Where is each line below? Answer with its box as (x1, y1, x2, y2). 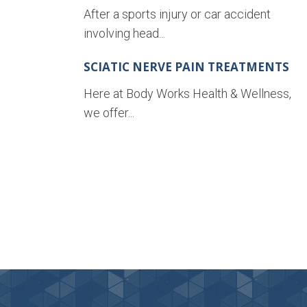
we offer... (84, 106, 134, 121)
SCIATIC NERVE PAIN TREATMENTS (84, 59, 289, 75)
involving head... (84, 26, 165, 41)
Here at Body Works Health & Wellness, (84, 86, 291, 101)
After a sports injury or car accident (84, 7, 271, 22)
